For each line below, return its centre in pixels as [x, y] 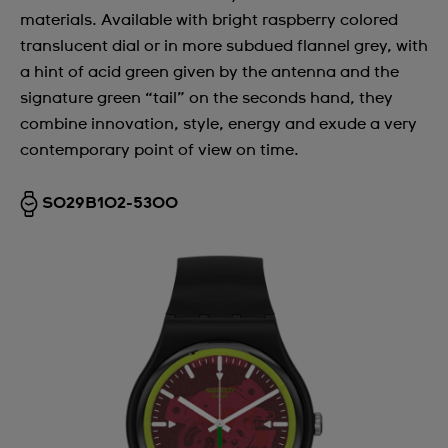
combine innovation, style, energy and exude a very [218, 124]
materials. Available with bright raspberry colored [209, 20]
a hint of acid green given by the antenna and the [209, 72]
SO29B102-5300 [110, 203]
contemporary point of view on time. [159, 150]
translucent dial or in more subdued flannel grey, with [224, 46]
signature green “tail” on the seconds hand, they [206, 98]
